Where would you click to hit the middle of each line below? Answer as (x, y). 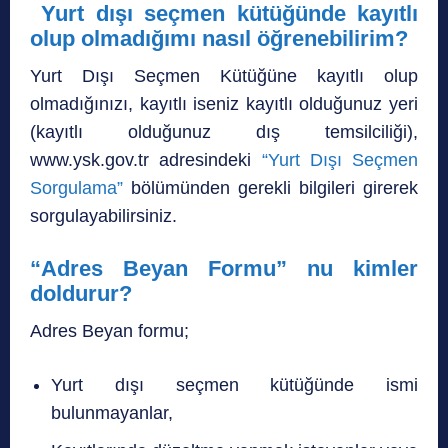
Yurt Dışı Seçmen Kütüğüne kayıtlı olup (224, 75)
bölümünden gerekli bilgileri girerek (270, 187)
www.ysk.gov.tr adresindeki (146, 159)
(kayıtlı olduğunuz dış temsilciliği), (224, 131)
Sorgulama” (76, 187)
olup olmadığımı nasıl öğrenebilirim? (219, 38)
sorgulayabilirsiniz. (103, 215)
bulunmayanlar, (112, 412)
